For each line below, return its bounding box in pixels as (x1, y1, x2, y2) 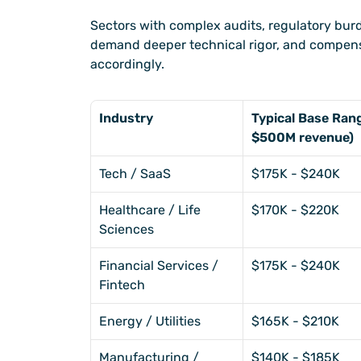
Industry (99, 110, 153, 127)
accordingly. (90, 56, 164, 73)
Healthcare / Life (99, 202, 201, 218)
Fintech (99, 277, 145, 293)
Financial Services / (99, 258, 218, 274)
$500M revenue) (251, 130, 354, 146)
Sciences (99, 222, 154, 238)
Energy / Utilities (99, 313, 201, 330)
